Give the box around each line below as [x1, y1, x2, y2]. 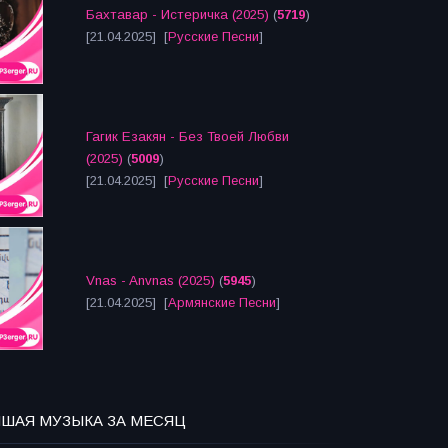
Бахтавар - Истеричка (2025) [86, 7, 269, 22]
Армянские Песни [168, 295, 276, 310]
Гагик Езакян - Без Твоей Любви [86, 129, 289, 144]
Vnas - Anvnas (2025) [86, 273, 215, 288]
